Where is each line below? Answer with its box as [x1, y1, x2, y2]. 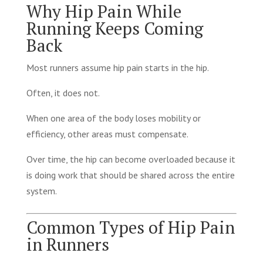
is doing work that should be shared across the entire [26, 168, 235, 181]
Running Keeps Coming [26, 16, 203, 39]
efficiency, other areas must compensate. [26, 127, 188, 140]
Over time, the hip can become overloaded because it [26, 153, 235, 165]
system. [26, 184, 57, 197]
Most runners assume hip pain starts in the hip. [26, 61, 209, 73]
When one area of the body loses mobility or [26, 112, 201, 124]
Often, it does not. [26, 86, 100, 99]
